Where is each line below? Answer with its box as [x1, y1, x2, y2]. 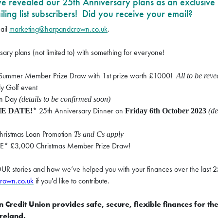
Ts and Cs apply [74, 130, 124, 139]
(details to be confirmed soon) [19, 95, 110, 104]
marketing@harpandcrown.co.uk [9, 24, 108, 35]
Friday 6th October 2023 [125, 107, 206, 115]
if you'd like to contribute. [34, 176, 109, 186]
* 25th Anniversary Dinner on [33, 106, 125, 116]
